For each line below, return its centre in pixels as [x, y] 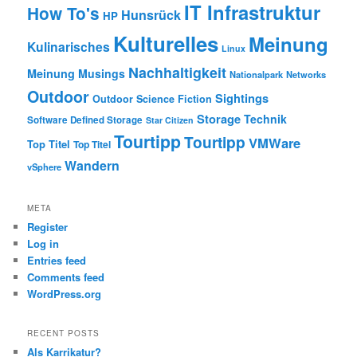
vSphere [45, 167]
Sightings [242, 99]
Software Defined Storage [85, 120]
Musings [102, 74]
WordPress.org [65, 293]
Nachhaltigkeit [178, 73]
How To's [64, 14]
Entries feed [57, 260]
